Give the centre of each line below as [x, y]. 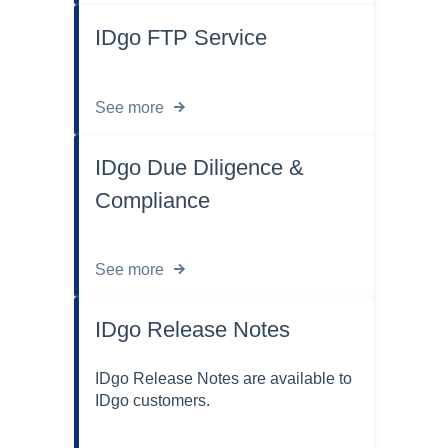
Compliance [152, 200]
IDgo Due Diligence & [199, 167]
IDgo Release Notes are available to [223, 379]
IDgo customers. [152, 401]
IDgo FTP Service [181, 38]
